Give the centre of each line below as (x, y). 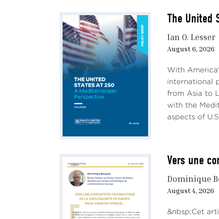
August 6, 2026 (191, 49)
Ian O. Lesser (191, 37)
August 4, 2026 (191, 190)
